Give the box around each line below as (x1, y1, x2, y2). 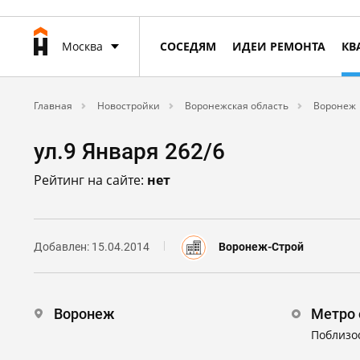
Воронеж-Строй (219, 240, 304, 253)
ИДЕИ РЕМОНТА (232, 39, 325, 54)
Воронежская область (182, 99, 288, 112)
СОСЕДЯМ (160, 39, 216, 54)
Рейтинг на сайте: (34, 171, 147, 189)
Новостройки (95, 99, 160, 112)
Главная (34, 99, 72, 112)
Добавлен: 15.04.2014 (34, 240, 149, 253)
